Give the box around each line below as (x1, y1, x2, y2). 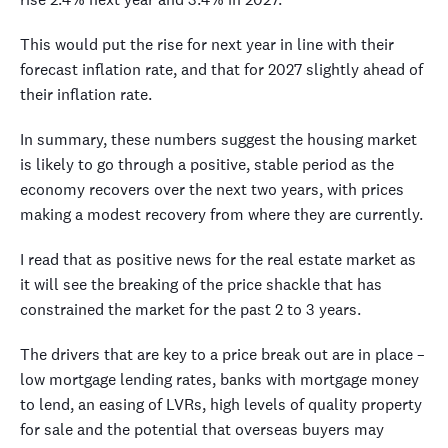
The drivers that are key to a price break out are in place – (20, 343, 425, 365)
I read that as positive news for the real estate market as (20, 248, 416, 270)
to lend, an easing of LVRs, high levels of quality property (20, 393, 422, 415)
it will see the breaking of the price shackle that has (20, 273, 382, 295)
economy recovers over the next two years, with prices (20, 178, 404, 200)
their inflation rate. (20, 83, 152, 105)
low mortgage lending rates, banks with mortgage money (20, 368, 419, 390)
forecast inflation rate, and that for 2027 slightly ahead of (20, 58, 423, 80)
